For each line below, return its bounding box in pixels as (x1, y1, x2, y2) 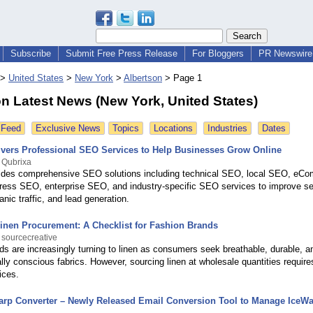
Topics (112, 123, 139, 134)
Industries (208, 123, 247, 134)
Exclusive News (36, 123, 101, 134)
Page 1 (173, 73, 202, 84)
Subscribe (10, 48, 51, 59)
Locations (154, 123, 193, 134)
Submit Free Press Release (66, 48, 177, 59)
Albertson (124, 73, 162, 84)
